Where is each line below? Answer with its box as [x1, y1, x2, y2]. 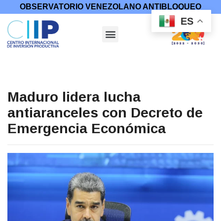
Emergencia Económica [7, 120, 166, 136]
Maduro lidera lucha [7, 89, 141, 105]
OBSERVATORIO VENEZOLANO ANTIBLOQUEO [20, 2, 201, 11]
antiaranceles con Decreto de [7, 105, 203, 120]
